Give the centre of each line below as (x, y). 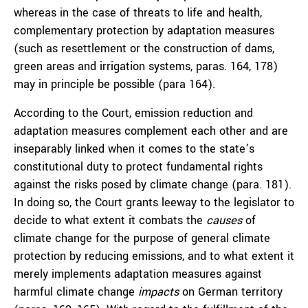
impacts (158, 292)
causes (224, 220)
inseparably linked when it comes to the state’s (134, 149)
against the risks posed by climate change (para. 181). (153, 185)
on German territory (231, 292)
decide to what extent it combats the (110, 220)
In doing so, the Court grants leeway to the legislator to (154, 202)
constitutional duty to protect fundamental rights (138, 167)
